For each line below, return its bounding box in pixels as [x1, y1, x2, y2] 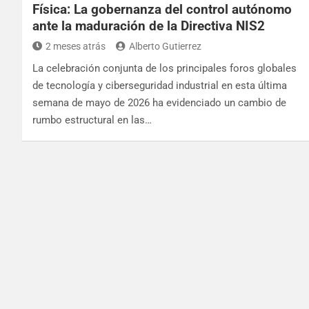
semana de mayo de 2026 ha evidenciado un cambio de [32, 96, 286, 109]
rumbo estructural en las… [32, 113, 152, 126]
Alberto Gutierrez [129, 40, 201, 52]
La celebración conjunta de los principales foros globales [32, 61, 297, 74]
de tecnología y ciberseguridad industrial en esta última [32, 79, 287, 92]
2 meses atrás [46, 40, 106, 52]
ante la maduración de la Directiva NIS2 [32, 17, 265, 34]
